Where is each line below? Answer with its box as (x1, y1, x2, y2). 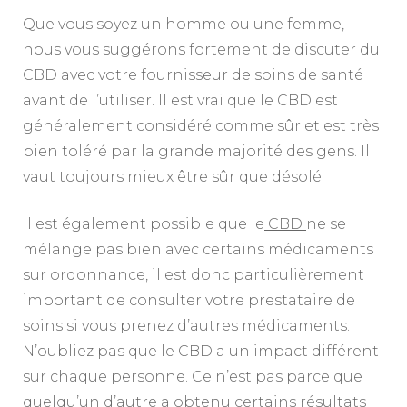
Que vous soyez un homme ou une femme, (23, 15, 344, 34)
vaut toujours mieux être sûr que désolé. (23, 168, 324, 186)
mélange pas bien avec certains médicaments (23, 241, 373, 259)
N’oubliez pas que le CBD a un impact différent (23, 342, 379, 361)
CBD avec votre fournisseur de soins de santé (23, 66, 363, 84)
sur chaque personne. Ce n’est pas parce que (23, 368, 362, 386)
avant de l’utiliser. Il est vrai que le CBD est (23, 92, 338, 110)
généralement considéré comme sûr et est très (23, 117, 379, 135)
